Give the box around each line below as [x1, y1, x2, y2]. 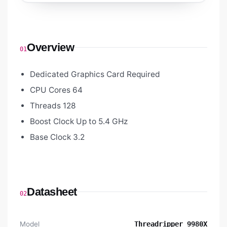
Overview [27, 41, 74, 54]
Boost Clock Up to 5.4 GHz [30, 117, 128, 127]
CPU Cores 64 [30, 85, 83, 95]
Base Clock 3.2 [30, 132, 85, 142]
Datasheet [27, 185, 78, 199]
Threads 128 [30, 101, 76, 111]
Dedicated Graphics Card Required [30, 69, 160, 80]
